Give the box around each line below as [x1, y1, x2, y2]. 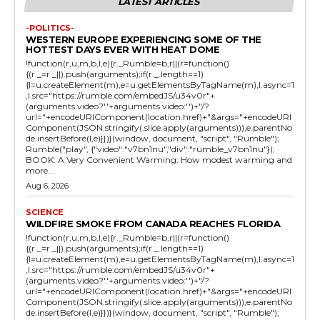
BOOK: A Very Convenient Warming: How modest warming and [26, 154, 292, 165]
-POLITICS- [26, 22, 74, 33]
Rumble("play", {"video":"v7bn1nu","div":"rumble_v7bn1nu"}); [26, 143, 275, 154]
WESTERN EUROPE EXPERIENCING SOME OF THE [26, 33, 261, 45]
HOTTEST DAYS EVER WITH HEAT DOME [26, 43, 219, 55]
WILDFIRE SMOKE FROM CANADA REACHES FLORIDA [26, 217, 280, 229]
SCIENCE [26, 206, 64, 217]
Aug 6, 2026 [26, 180, 69, 191]
